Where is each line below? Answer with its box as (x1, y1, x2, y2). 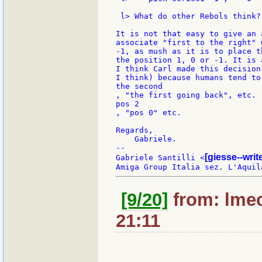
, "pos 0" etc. (116, 108, 181, 118)
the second (116, 82, 163, 91)
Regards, (116, 126, 153, 135)
